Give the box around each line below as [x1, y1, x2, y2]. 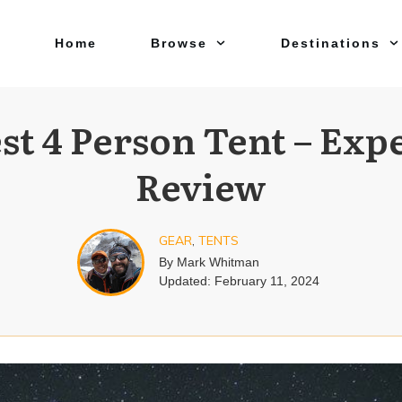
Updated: [159, 274, 215, 288]
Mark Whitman [177, 255, 260, 269]
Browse [150, 36, 207, 50]
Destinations [280, 36, 380, 50]
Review [135, 159, 267, 212]
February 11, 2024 [214, 274, 320, 288]
